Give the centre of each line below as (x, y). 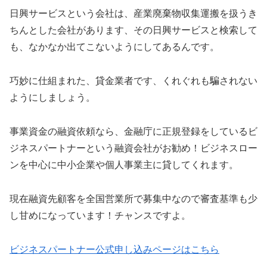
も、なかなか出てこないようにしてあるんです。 (114, 47)
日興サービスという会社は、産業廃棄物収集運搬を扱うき (133, 14)
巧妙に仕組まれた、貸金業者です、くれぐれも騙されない (133, 81)
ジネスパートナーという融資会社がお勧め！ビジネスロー (133, 148)
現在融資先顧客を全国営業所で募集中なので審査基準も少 (133, 198)
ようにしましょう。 (52, 98)
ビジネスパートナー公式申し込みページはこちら (114, 249)
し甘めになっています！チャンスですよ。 (100, 215)
